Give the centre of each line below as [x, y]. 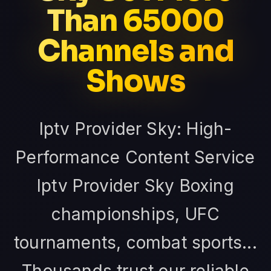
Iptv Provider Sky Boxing [135, 186]
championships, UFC [135, 214]
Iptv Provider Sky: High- [135, 129]
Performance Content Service [135, 158]
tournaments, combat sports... [135, 243]
